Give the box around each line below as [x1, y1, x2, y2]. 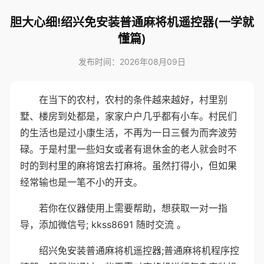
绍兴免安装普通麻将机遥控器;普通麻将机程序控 [39, 245, 239, 256]
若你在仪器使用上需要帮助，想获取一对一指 [39, 202, 227, 214]
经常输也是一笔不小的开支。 [20, 176, 143, 188]
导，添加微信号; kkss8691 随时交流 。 [20, 219, 186, 230]
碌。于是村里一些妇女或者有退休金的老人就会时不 [20, 143, 237, 155]
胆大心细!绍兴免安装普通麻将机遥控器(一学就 [10, 15, 254, 29]
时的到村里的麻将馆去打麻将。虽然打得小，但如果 [20, 160, 237, 171]
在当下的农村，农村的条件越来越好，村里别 [39, 94, 227, 105]
